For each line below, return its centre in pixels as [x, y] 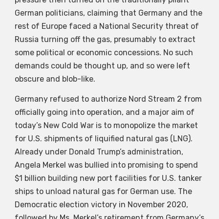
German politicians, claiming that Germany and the [109, 13]
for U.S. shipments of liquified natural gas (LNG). [104, 138]
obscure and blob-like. [55, 79]
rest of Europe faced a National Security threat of [107, 26]
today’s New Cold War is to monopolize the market [106, 125]
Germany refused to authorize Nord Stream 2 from [108, 99]
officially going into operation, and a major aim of [105, 112]
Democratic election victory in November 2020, [101, 204]
